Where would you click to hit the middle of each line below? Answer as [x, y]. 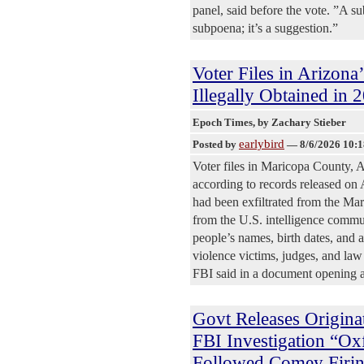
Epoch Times [223, 122]
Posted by [216, 144]
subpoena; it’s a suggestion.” [265, 28]
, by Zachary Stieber [301, 122]
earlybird [262, 143]
